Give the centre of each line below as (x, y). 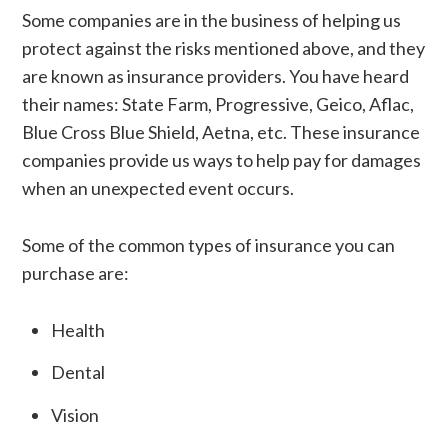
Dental (77, 372)
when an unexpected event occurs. (157, 187)
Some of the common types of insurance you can (208, 244)
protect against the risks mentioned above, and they (223, 47)
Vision (74, 414)
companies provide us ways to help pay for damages (221, 159)
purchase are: (75, 272)
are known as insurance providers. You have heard (215, 75)
